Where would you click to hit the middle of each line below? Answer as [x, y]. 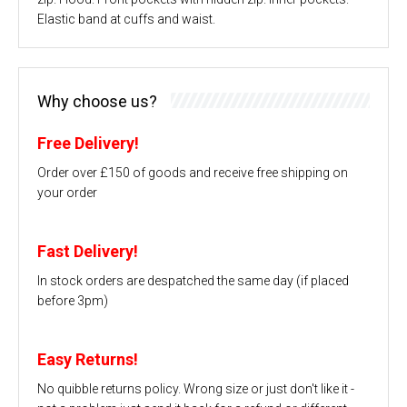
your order [67, 192]
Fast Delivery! [88, 251]
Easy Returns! [88, 359]
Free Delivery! [88, 143]
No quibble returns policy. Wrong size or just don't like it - [196, 388]
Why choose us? [97, 101]
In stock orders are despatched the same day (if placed [193, 280]
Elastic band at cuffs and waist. [126, 19]
